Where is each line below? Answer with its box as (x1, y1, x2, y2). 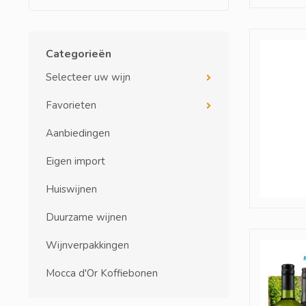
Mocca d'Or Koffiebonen (46, 266, 158, 280)
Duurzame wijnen (46, 210, 127, 224)
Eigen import (46, 154, 105, 168)
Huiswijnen (46, 182, 97, 196)
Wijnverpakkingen (46, 238, 129, 252)
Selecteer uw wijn (46, 70, 130, 84)
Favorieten (46, 98, 96, 112)
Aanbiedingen (46, 126, 110, 140)
